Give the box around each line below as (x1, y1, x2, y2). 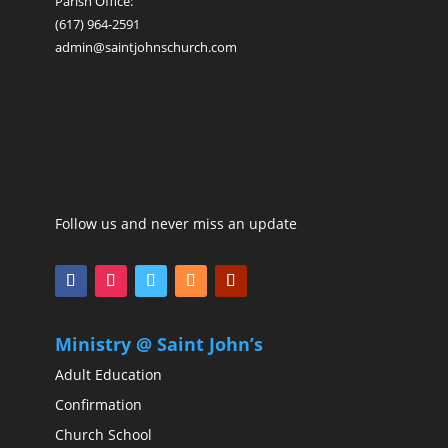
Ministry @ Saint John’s (54, 332, 263, 357)
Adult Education (54, 365, 162, 385)
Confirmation (54, 395, 142, 415)
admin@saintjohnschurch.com (54, 37, 237, 56)
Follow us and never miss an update (54, 214, 297, 234)
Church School (54, 425, 152, 445)
